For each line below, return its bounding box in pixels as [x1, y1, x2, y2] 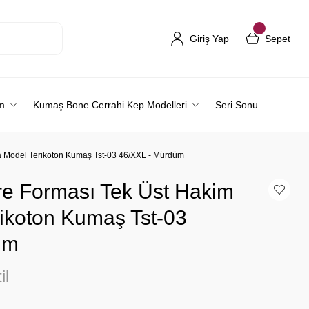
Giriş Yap [190, 32, 229, 44]
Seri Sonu [215, 99, 258, 110]
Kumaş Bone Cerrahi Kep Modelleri [33, 99, 187, 110]
